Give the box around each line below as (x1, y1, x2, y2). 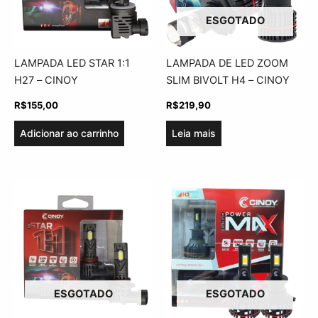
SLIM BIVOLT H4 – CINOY (166, 74, 290, 87)
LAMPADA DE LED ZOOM (166, 57, 288, 70)
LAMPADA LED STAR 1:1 (14, 57, 130, 70)
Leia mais (172, 127, 216, 140)
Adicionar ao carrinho (20, 127, 119, 140)
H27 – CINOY (14, 74, 78, 87)
